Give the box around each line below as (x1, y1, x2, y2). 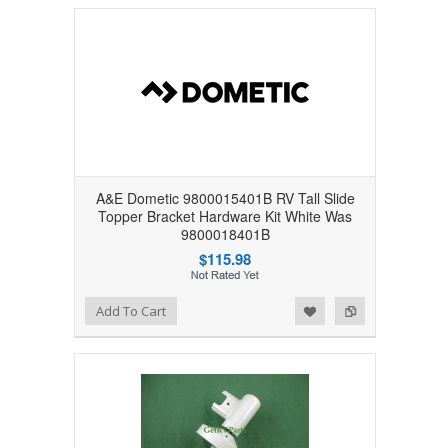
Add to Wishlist (20, 299, 101, 317)
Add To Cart (95, 301, 166, 320)
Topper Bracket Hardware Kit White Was (98, 205, 352, 226)
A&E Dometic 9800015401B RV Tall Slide (95, 187, 355, 208)
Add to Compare (56, 299, 146, 317)
